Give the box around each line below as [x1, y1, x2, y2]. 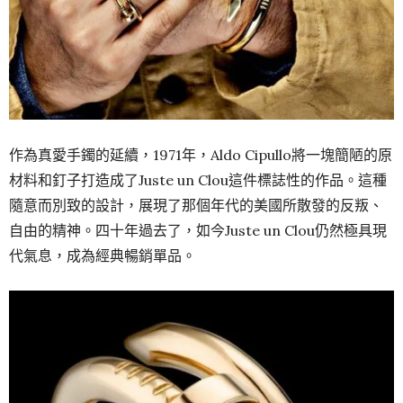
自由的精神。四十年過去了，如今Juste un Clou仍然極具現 [9, 220, 387, 239]
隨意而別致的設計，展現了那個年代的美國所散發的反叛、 [9, 195, 383, 214]
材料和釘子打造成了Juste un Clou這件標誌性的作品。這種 [9, 170, 387, 189]
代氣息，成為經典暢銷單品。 [9, 246, 196, 264]
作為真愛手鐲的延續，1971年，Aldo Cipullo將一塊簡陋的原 [9, 145, 392, 164]
